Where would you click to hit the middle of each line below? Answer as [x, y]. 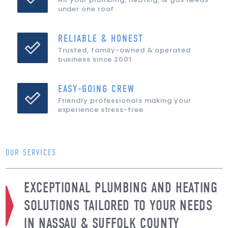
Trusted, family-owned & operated [124, 50]
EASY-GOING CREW [96, 89]
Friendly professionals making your [124, 101]
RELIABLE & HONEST [101, 38]
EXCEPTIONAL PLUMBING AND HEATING [121, 188]
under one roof [86, 9]
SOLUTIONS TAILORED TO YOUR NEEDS [118, 206]
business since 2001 [95, 59]
